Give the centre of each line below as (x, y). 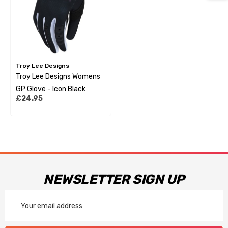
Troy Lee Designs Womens (58, 77)
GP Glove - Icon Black (51, 89)
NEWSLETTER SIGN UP (114, 179)
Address (20, 209)
